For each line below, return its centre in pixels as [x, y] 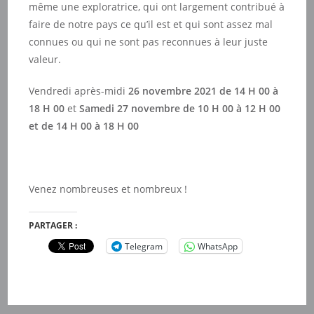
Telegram [144, 246]
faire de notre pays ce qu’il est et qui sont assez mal [151, 24]
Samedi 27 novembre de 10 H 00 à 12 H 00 [180, 108]
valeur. [45, 59]
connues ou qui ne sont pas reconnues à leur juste [149, 42]
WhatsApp [218, 246]
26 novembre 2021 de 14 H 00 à [204, 91]
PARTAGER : [53, 225]
